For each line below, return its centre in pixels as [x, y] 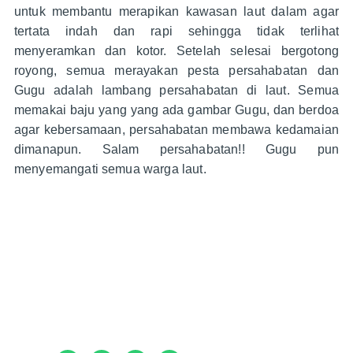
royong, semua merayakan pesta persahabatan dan [176, 71]
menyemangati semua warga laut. [110, 169]
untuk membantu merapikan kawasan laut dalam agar [176, 12]
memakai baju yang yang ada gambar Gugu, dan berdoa [176, 110]
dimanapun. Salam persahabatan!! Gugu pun [176, 150]
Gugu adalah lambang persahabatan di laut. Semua [176, 91]
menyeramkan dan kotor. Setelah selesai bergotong [176, 51]
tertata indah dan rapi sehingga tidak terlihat [176, 32]
